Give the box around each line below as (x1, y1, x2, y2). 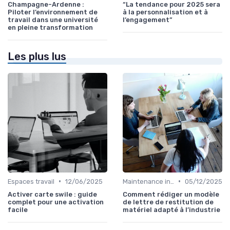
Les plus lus (8, 50, 66, 63)
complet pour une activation (8, 198, 104, 206)
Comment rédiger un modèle (123, 190, 219, 198)
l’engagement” (123, 15, 172, 24)
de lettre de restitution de (123, 198, 214, 206)
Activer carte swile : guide (8, 190, 97, 198)
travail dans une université (8, 15, 98, 24)
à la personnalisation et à (123, 8, 208, 16)
